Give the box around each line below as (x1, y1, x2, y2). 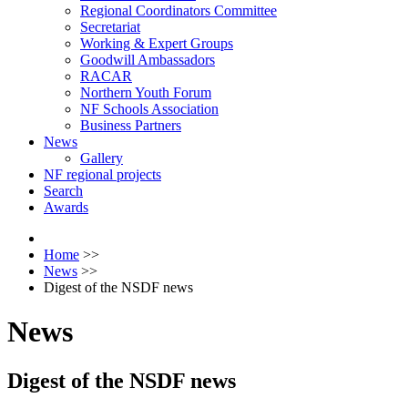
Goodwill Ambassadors (80, 52, 215, 67)
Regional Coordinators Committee (80, 3, 277, 18)
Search (44, 183, 83, 199)
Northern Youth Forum (80, 85, 211, 100)
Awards (44, 199, 88, 215)
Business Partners (80, 117, 181, 133)
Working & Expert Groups (80, 36, 233, 51)
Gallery (80, 150, 123, 166)
